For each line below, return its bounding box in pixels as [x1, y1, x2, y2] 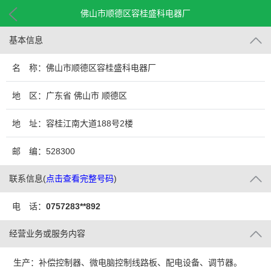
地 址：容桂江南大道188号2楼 [12, 119, 133, 128]
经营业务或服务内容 [9, 229, 85, 238]
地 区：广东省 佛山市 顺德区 [12, 91, 127, 100]
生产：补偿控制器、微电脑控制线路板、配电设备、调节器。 [13, 258, 243, 267]
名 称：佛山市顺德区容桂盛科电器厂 [12, 63, 156, 73]
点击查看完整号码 [46, 174, 114, 183]
